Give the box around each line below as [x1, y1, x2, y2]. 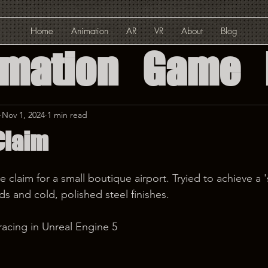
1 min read [47, 109, 87, 120]
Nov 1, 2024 [2, 109, 45, 120]
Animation [71, 25, 108, 37]
